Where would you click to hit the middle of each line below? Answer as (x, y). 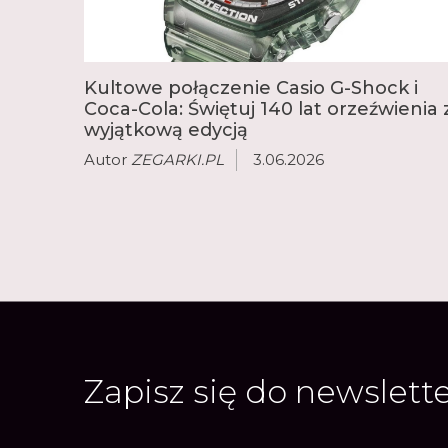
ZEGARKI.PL (177, 160)
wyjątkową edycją (166, 130)
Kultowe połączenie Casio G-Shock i (251, 88)
